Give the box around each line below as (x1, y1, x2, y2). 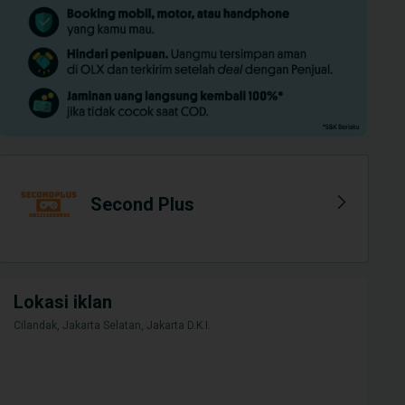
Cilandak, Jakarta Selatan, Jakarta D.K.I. (14, 319, 212, 333)
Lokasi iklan (14, 291, 113, 314)
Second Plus (90, 193, 195, 216)
